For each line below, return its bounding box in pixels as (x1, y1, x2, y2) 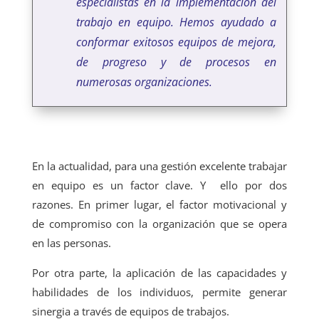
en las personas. (31, 235, 111, 250)
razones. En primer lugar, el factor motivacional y (31, 197, 288, 211)
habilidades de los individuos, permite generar (31, 284, 288, 299)
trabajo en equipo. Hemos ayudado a (75, 14, 276, 30)
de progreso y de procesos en (75, 53, 276, 70)
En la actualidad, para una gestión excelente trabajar (31, 158, 288, 173)
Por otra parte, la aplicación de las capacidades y (31, 265, 288, 280)
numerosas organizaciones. (75, 73, 212, 90)
